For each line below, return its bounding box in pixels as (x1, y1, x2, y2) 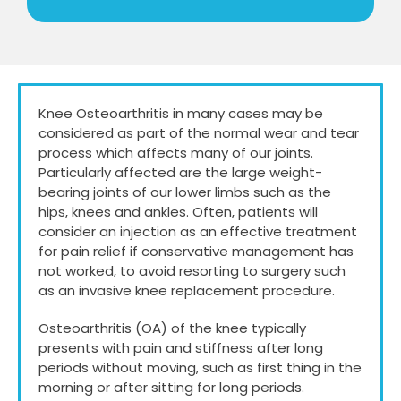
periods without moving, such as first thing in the (38, 357, 362, 377)
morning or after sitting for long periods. (38, 377, 304, 397)
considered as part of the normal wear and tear (38, 123, 359, 142)
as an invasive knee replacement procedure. (38, 280, 335, 300)
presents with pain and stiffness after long (38, 337, 323, 357)
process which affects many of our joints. (38, 142, 313, 162)
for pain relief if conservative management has (38, 241, 354, 260)
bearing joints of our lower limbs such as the (38, 182, 331, 201)
